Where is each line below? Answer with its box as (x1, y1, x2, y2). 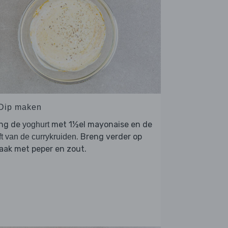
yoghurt (22, 120, 49, 129)
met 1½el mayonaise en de (49, 120, 152, 130)
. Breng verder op (76, 132, 142, 142)
